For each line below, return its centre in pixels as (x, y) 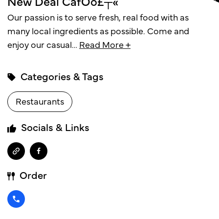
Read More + (105, 44)
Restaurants (40, 101)
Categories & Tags (61, 76)
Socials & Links (54, 127)
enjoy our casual (40, 44)
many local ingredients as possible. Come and (98, 31)
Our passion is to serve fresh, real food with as (98, 17)
